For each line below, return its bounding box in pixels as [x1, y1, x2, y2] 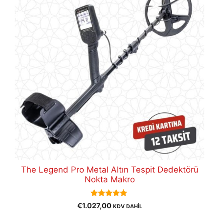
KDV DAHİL [112, 203, 142, 210]
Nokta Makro [84, 174, 135, 184]
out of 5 [96, 206, 123, 214]
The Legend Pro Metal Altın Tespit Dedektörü [21, 164, 198, 175]
